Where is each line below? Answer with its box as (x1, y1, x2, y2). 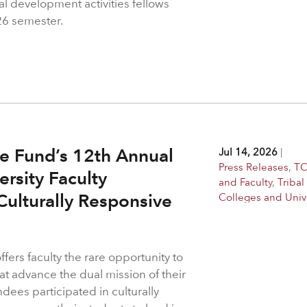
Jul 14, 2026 (219, 145, 278, 158)
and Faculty (219, 175, 273, 188)
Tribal (278, 175, 305, 188)
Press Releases (219, 160, 289, 173)
